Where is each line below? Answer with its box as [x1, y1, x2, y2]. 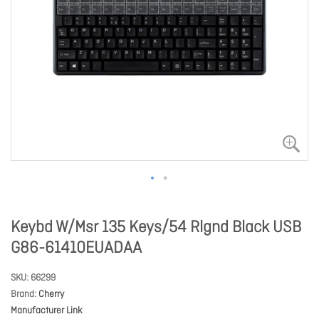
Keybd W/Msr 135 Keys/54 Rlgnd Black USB [11, 218, 301, 238]
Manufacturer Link [11, 305, 83, 317]
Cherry [38, 288, 64, 300]
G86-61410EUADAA [11, 239, 142, 258]
